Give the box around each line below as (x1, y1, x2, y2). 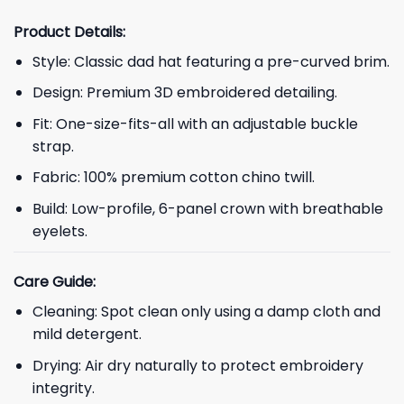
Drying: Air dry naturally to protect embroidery (32, 355, 363, 376)
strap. (32, 135, 74, 157)
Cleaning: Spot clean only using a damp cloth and (32, 301, 381, 323)
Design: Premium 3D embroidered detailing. (32, 82, 337, 104)
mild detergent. (32, 324, 142, 345)
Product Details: (14, 21, 125, 42)
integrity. (32, 378, 95, 399)
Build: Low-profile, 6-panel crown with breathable (32, 198, 383, 220)
